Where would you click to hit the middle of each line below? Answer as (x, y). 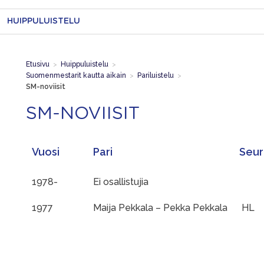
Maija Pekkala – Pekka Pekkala (160, 207)
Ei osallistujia (121, 181)
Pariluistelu (156, 75)
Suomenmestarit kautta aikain (76, 75)
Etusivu (38, 64)
